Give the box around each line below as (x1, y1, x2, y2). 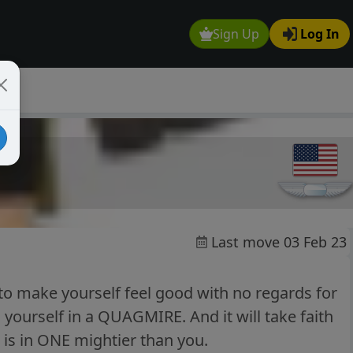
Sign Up (213, 25, 260, 43)
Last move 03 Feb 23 (211, 232, 347, 252)
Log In (300, 25, 340, 43)
